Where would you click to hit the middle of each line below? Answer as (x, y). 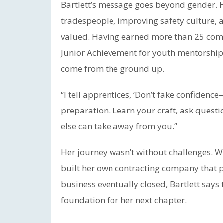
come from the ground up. (112, 68)
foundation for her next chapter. (124, 200)
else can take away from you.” (119, 126)
